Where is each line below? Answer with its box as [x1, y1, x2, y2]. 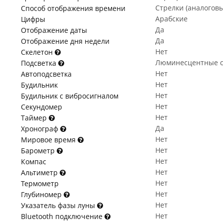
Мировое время [21, 135, 78, 144]
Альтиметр [21, 168, 60, 177]
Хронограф [21, 124, 60, 133]
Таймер [21, 113, 49, 122]
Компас [21, 157, 46, 166]
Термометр [21, 179, 59, 188]
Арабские [155, 14, 188, 23]
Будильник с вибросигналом [21, 91, 118, 101]
